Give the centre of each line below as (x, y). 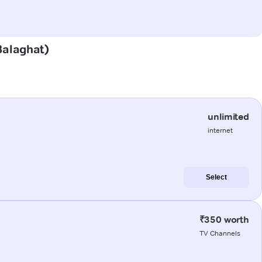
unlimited (228, 116)
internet (220, 130)
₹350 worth (224, 219)
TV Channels (220, 233)
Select (216, 177)
